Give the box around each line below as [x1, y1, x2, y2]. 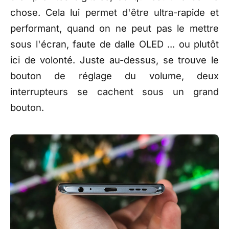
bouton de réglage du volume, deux [10, 70, 219, 82]
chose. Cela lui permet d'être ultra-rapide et [10, 7, 219, 18]
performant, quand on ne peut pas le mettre [10, 22, 219, 34]
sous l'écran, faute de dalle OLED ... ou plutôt [10, 38, 219, 50]
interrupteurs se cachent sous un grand [10, 86, 219, 98]
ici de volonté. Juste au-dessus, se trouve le [10, 54, 219, 66]
